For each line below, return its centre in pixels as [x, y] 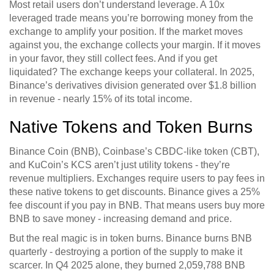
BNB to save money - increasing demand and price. [120, 219]
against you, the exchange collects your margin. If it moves [135, 45]
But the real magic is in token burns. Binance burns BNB [131, 239]
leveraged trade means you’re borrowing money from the [131, 18]
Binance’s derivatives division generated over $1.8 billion [133, 86]
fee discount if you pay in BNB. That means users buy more [137, 206]
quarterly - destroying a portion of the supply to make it [126, 252]
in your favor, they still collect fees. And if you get [113, 59]
